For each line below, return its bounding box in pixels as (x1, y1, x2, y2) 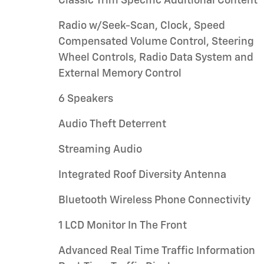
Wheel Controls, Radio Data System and (58, 52, 253, 63)
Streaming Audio (58, 144, 142, 155)
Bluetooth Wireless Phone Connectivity (58, 195, 250, 206)
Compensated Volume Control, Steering (58, 37, 254, 47)
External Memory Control (58, 68, 181, 79)
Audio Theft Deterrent (58, 119, 166, 130)
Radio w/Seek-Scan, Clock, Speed (58, 21, 225, 31)
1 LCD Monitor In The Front (58, 220, 187, 231)
